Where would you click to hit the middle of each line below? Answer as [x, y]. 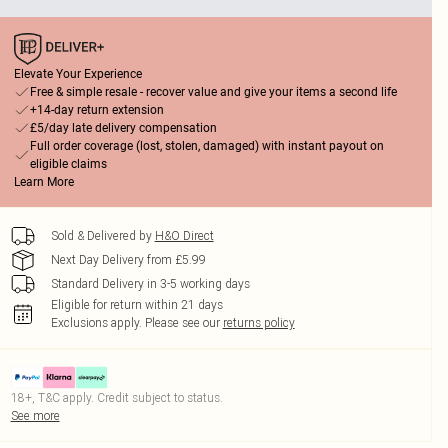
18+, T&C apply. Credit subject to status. [116, 397]
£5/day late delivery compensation [123, 128]
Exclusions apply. [96, 322]
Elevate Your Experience [77, 74]
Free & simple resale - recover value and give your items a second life [213, 92]
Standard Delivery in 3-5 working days [150, 283]
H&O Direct [184, 235]
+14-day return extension [96, 110]
